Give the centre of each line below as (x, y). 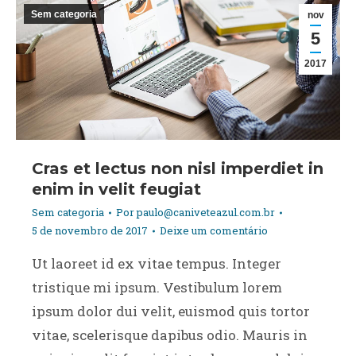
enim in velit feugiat (116, 190)
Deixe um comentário (214, 231)
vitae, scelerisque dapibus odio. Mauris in (170, 335)
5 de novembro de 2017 (90, 231)
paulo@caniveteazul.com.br (206, 213)
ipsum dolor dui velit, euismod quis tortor (171, 311)
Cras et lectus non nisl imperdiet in (178, 169)
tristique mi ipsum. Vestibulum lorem (157, 288)
